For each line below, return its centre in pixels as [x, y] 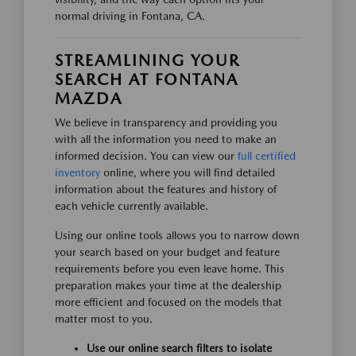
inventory [77, 172]
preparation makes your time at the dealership [168, 285]
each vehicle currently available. [132, 205]
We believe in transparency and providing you [166, 122]
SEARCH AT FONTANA [147, 79]
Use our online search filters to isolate [179, 348]
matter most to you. [104, 318]
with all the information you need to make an [166, 139]
